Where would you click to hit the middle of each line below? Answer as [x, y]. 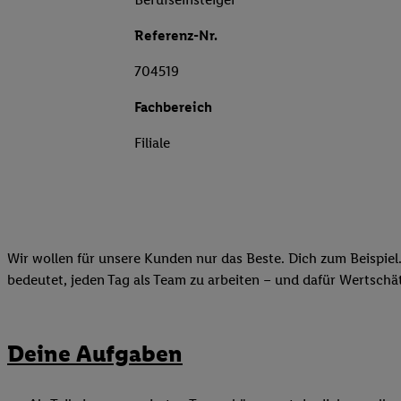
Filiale [152, 143]
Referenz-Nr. [176, 36]
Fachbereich [173, 107]
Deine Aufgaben [95, 353]
